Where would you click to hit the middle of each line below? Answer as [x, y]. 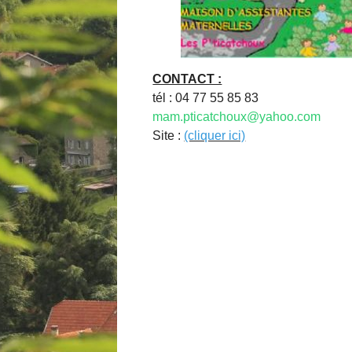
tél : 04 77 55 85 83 [206, 97]
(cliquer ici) [215, 135]
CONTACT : [187, 79]
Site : [169, 135]
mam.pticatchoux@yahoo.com [237, 116]
